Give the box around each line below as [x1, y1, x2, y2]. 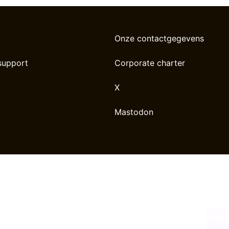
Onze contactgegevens [114, 33, 204, 43]
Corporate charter [114, 57, 185, 68]
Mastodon [114, 107, 153, 118]
